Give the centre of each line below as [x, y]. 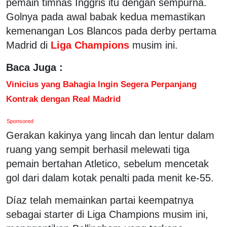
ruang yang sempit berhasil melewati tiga [98, 149]
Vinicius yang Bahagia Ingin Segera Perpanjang [101, 84]
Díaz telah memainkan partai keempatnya [100, 200]
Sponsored [20, 121]
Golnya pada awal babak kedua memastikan [106, 16]
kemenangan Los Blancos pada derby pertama [111, 31]
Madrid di [27, 45]
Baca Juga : [34, 67]
